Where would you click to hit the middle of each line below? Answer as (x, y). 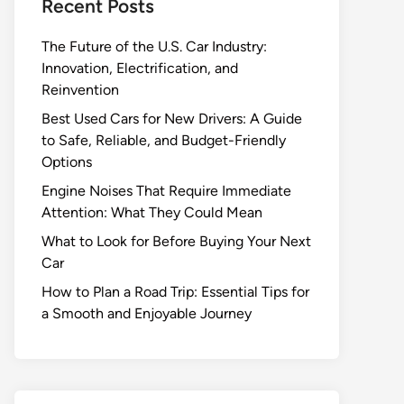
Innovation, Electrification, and (140, 68)
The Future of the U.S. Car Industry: (154, 46)
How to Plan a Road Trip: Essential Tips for (175, 292)
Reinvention (80, 90)
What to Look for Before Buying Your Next (176, 241)
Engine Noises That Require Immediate (166, 191)
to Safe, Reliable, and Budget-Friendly (164, 140)
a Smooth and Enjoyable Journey (147, 313)
